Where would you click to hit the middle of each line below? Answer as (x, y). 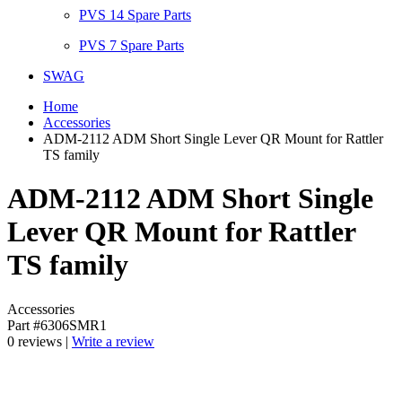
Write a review (113, 341)
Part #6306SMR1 (57, 325)
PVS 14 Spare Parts (135, 15)
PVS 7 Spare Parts (131, 45)
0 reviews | (39, 341)
